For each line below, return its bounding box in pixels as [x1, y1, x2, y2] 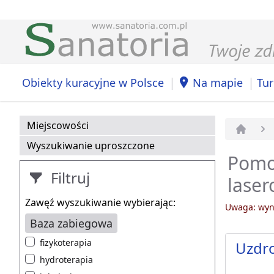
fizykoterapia [40, 237, 92, 249]
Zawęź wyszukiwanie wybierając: [25, 196, 176, 210]
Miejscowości [27, 119, 89, 133]
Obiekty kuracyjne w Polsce [22, 75, 164, 90]
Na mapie [193, 75, 243, 90]
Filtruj [47, 168, 90, 188]
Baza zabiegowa [30, 216, 113, 231]
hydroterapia [40, 254, 93, 266]
